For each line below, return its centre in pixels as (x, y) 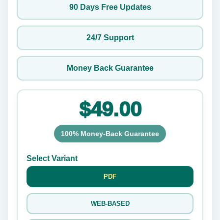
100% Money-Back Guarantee (110, 134)
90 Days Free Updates (110, 7)
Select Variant (52, 158)
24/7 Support (110, 38)
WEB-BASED (110, 204)
